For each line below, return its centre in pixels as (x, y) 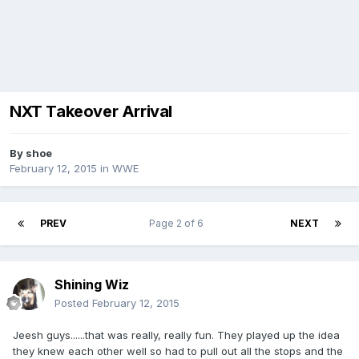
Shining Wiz (92, 285)
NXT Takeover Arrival (91, 112)
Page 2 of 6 (178, 224)
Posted (73, 303)
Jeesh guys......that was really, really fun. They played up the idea (176, 335)
